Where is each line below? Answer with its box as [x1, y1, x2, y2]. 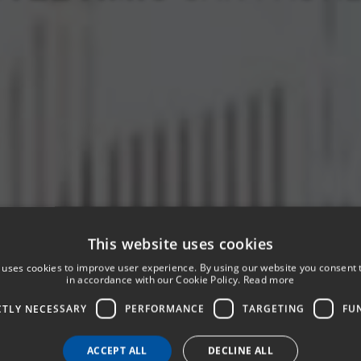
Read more [243, 272, 295, 287]
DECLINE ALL [207, 343, 274, 358]
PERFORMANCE [124, 301, 205, 315]
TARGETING [242, 301, 305, 315]
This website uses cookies [87, 234, 274, 254]
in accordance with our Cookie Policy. [66, 272, 241, 287]
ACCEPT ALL [86, 343, 147, 358]
